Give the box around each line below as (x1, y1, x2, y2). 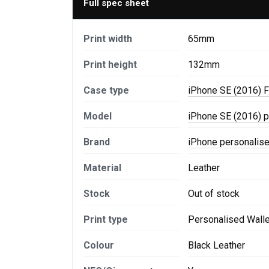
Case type (83, 85, 129, 97)
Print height (83, 59, 137, 71)
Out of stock (188, 188, 240, 200)
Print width (83, 33, 132, 45)
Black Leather (188, 240, 245, 252)
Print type (83, 214, 128, 226)
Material (83, 162, 121, 174)
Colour (83, 240, 114, 252)
